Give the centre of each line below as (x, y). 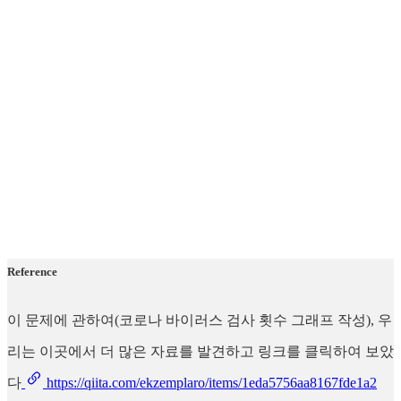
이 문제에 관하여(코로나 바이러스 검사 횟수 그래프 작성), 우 (200, 320)
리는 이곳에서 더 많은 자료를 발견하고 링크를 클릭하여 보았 (200, 352)
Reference (32, 272)
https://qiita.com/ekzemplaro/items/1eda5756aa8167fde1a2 (210, 383)
